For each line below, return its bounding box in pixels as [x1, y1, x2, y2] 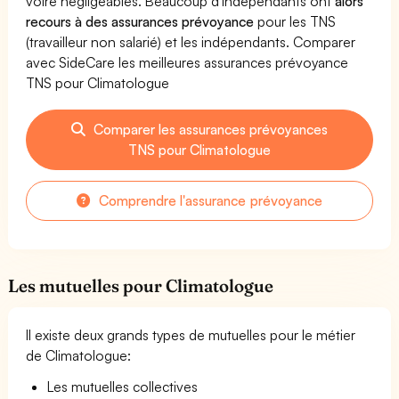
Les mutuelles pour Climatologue [8, 274, 274, 297]
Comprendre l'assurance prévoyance [95, 191, 322, 209]
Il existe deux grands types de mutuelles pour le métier [26, 325, 356, 344]
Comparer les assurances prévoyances [89, 119, 329, 138]
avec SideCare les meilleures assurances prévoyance [26, 53, 349, 71]
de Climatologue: [26, 346, 132, 364]
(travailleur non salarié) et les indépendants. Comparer [26, 32, 356, 51]
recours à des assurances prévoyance [26, 12, 255, 30]
